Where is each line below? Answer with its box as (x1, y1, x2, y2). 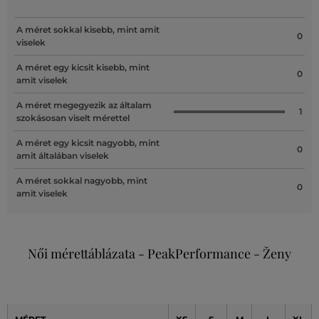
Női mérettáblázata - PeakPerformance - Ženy (28, 245, 291, 263)
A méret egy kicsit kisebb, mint (16, 62, 150, 73)
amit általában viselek (16, 150, 109, 162)
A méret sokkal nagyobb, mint (16, 175, 147, 187)
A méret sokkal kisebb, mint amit (16, 24, 159, 36)
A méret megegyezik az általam (16, 100, 152, 111)
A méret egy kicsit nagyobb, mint (16, 137, 159, 149)
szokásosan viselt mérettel (16, 113, 130, 124)
